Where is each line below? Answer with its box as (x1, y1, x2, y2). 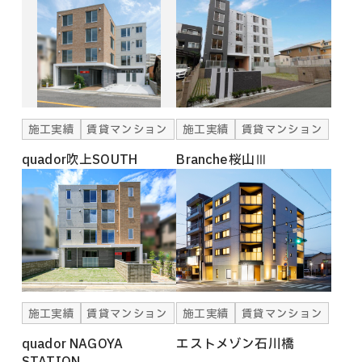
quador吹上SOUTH (21, 149, 138, 170)
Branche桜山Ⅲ (176, 149, 268, 170)
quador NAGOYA (21, 334, 124, 354)
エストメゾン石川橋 (176, 334, 295, 354)
